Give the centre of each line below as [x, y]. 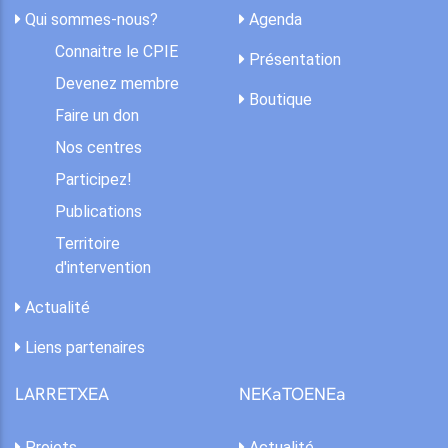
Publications [98, 211]
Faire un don [97, 115]
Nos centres [98, 147]
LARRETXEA [62, 393]
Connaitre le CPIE [116, 51]
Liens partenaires [83, 347]
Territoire [87, 243]
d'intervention [103, 267]
